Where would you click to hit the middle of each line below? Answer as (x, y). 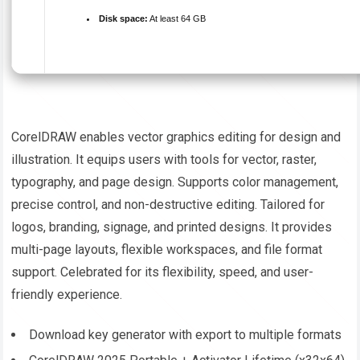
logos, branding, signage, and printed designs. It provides (172, 227)
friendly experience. (67, 295)
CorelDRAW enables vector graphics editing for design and (176, 137)
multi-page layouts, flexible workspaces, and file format (167, 250)
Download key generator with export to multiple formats (186, 335)
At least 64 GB (177, 19)
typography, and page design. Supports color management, (175, 182)
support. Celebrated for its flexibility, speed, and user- (163, 272)
